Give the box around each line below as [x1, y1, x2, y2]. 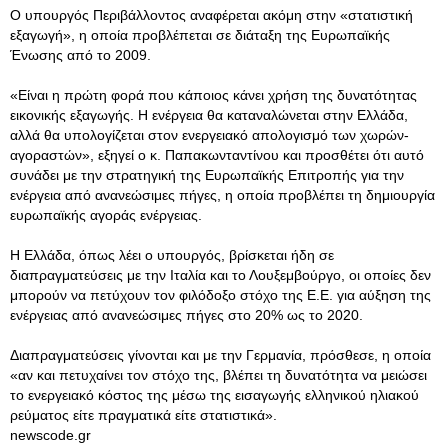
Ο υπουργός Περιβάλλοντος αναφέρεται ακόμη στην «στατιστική [10, 7, 413, 23]
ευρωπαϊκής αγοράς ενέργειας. [10, 207, 202, 223]
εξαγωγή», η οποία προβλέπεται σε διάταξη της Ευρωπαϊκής [10, 27, 390, 43]
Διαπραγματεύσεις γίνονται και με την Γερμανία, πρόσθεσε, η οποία [10, 347, 431, 363]
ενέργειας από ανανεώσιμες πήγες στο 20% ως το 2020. [10, 307, 363, 323]
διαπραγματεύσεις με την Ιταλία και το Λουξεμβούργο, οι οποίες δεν [10, 267, 431, 283]
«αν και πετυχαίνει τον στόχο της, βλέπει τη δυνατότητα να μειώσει [10, 367, 427, 383]
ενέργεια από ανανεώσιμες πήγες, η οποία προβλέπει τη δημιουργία [10, 187, 435, 203]
